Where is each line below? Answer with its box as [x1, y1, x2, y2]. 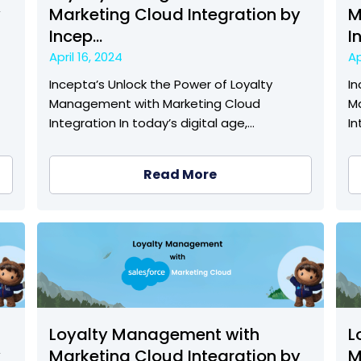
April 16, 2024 [48, 48, 122, 66]
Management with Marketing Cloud [48, 95, 260, 113]
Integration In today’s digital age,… [48, 114, 255, 132]
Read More [143, 165, 218, 185]
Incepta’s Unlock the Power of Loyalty [48, 76, 272, 93]
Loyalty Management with [48, 323, 259, 346]
